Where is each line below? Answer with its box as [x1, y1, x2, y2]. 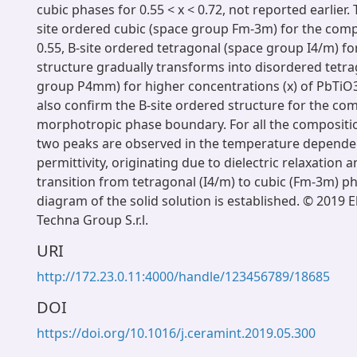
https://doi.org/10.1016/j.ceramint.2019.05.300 [37, 324, 316, 342]
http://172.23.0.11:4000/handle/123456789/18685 [37, 268, 330, 285]
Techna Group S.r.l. [37, 211, 148, 229]
